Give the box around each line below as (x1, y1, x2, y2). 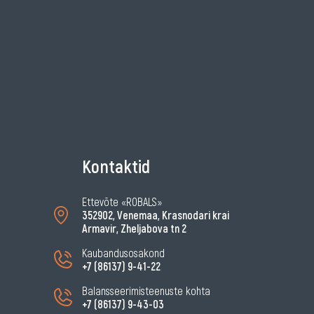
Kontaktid (82, 155, 150, 177)
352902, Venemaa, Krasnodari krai (82, 208, 229, 222)
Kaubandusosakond (82, 246, 165, 260)
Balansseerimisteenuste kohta (82, 284, 210, 298)
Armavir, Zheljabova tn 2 (82, 221, 186, 235)
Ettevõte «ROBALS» (82, 195, 162, 209)
